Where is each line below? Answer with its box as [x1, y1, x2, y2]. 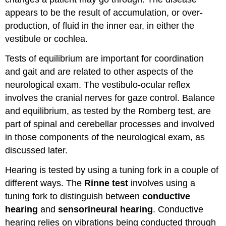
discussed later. [5, 145, 68, 155]
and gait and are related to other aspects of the [5, 66, 194, 77]
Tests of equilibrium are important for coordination [5, 53, 204, 64]
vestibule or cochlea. [5, 33, 88, 44]
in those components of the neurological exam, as [5, 132, 205, 142]
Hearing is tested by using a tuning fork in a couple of [5, 164, 219, 175]
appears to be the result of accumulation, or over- [5, 7, 203, 18]
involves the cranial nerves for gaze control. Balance [5, 92, 215, 103]
